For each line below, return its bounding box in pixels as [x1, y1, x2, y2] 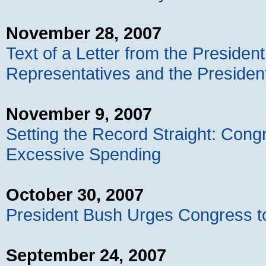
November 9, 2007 [6, 104, 152, 124]
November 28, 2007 [6, 23, 161, 43]
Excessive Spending [6, 144, 161, 164]
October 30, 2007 [6, 185, 144, 205]
